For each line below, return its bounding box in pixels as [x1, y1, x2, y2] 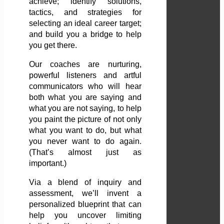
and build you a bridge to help [29, 30, 141, 39]
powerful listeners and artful [29, 71, 141, 80]
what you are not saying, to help [29, 104, 141, 113]
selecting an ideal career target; [29, 19, 141, 28]
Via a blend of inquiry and [29, 178, 141, 187]
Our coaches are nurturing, [29, 60, 141, 69]
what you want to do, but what [29, 126, 141, 135]
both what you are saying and [29, 93, 141, 102]
